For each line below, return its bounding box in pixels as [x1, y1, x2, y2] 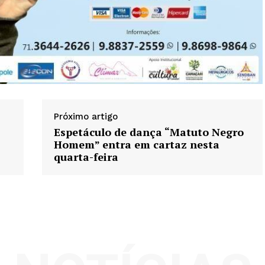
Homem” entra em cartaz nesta [53, 137, 219, 152]
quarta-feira [53, 150, 118, 164]
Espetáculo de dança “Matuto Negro [53, 125, 244, 140]
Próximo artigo [53, 111, 118, 122]
